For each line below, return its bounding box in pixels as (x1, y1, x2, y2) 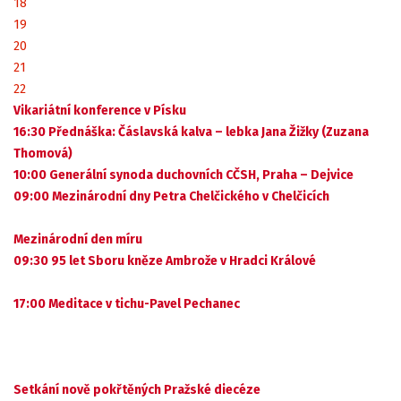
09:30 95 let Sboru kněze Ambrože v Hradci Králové (13, 253, 316, 269)
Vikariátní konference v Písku (13, 103, 186, 118)
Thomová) (13, 146, 73, 161)
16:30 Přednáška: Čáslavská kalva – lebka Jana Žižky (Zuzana (13, 124, 369, 140)
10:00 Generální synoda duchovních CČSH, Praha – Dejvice (13, 167, 354, 183)
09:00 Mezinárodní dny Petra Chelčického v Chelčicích (13, 189, 329, 204)
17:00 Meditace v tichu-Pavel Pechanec (13, 296, 240, 311)
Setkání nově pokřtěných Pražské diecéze (13, 382, 260, 397)
